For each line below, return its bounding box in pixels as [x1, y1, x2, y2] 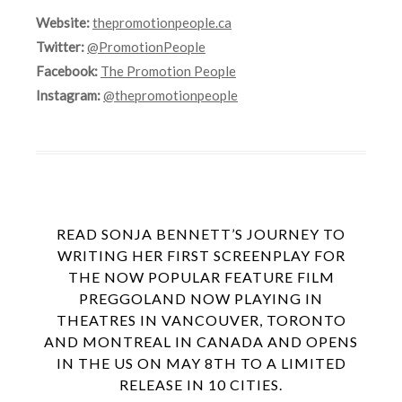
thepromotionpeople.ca [92, 14, 232, 31]
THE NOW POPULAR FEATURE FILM [67, 268, 335, 286]
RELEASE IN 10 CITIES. [119, 376, 283, 394]
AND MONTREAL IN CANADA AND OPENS [44, 333, 358, 351]
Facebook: [36, 63, 98, 80]
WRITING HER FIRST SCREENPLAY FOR [57, 247, 345, 265]
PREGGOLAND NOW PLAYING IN [79, 290, 323, 308]
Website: [36, 14, 90, 31]
